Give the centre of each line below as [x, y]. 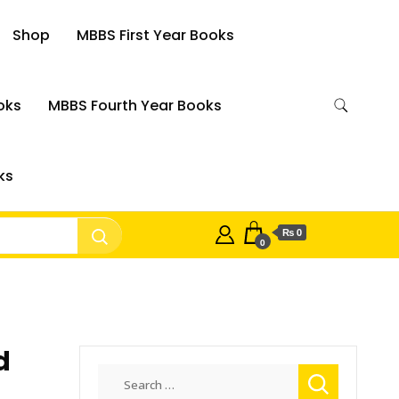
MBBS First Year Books [156, 35]
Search [119, 374]
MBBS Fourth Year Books [134, 106]
